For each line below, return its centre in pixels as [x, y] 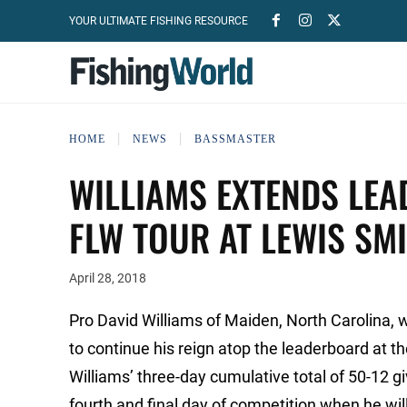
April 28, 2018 [108, 278]
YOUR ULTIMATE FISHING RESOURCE [159, 21]
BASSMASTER [235, 139]
